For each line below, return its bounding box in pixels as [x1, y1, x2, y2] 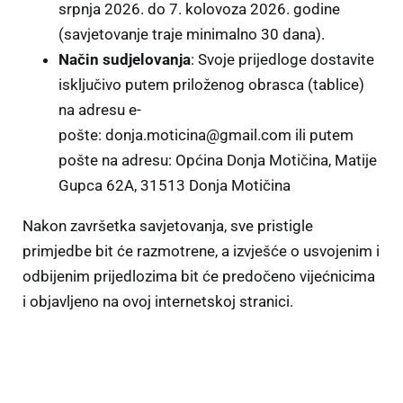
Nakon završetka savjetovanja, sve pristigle [22, 217, 313, 236]
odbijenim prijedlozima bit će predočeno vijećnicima [22, 267, 375, 286]
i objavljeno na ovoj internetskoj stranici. [22, 292, 293, 311]
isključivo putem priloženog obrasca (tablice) [58, 76, 364, 94]
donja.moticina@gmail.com [105, 126, 291, 145]
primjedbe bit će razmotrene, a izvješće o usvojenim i [22, 242, 380, 261]
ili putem [291, 126, 354, 145]
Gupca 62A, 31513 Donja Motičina [58, 176, 291, 195]
